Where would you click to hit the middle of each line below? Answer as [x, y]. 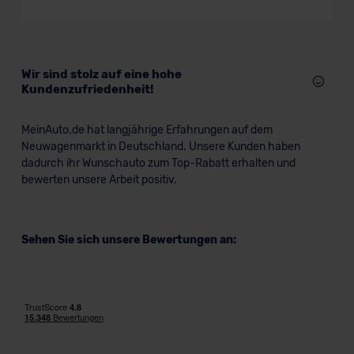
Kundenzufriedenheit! [87, 89]
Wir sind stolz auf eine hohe [101, 74]
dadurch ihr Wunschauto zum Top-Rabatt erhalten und [158, 163]
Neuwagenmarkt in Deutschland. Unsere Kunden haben [160, 147]
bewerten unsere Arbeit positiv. [99, 180]
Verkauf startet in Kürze [111, 59]
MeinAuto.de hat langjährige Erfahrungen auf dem [147, 130]
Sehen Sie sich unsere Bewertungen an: [128, 240]
